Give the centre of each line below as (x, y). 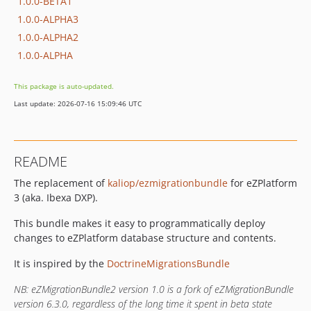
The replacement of (61, 183)
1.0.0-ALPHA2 (48, 37)
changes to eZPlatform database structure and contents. (145, 238)
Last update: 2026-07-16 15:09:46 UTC (78, 103)
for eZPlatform (262, 183)
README (41, 161)
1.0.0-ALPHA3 (48, 19)
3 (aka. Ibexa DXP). (56, 197)
